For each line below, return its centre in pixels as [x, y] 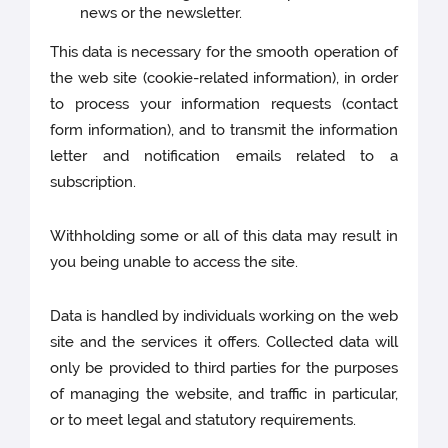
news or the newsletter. [161, 13]
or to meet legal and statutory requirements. [203, 420]
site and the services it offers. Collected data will [224, 342]
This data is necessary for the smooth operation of [224, 52]
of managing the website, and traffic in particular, [224, 394]
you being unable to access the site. [174, 262]
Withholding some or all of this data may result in [224, 236]
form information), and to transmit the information [224, 130]
